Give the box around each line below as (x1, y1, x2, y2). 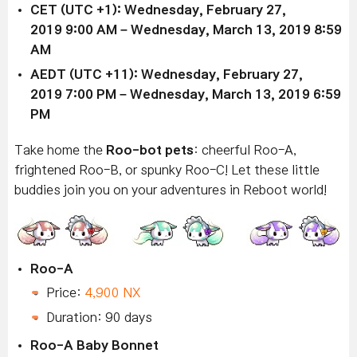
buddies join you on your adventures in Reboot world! (14, 183, 327, 197)
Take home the (14, 143, 106, 157)
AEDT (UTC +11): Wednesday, (30, 68, 223, 81)
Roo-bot (106, 143, 162, 157)
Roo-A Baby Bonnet (30, 338, 159, 351)
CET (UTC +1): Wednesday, (30, 3, 206, 17)
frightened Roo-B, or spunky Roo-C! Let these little (14, 163, 320, 177)
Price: (46, 285, 84, 299)
